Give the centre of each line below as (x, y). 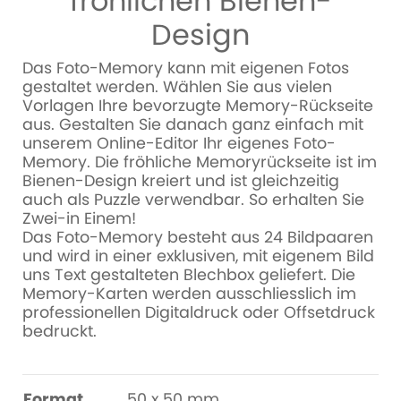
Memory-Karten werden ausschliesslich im (189, 294)
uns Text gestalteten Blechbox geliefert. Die (189, 275)
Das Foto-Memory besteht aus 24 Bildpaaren (198, 237)
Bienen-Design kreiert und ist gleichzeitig (181, 181)
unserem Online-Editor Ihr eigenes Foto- (179, 143)
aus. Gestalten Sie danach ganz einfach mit (193, 124)
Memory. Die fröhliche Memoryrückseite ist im (200, 162)
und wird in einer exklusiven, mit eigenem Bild (198, 256)
